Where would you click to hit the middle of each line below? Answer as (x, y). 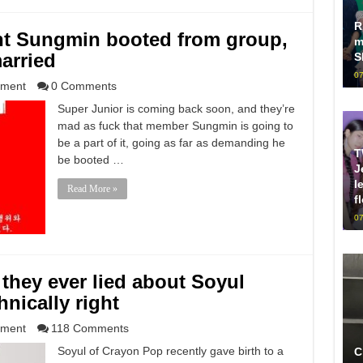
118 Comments (90, 328)
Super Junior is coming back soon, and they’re (176, 109)
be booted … (90, 160)
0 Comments (83, 86)
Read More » (92, 189)
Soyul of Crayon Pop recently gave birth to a (170, 351)
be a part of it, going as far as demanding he (171, 143)
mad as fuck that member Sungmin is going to (175, 126)
